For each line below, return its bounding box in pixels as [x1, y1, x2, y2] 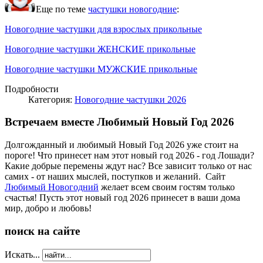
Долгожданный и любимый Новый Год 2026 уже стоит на [5, 140, 238, 150]
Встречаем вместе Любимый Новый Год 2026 [5, 116, 234, 129]
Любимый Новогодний [5, 182, 99, 193]
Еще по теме [36, 4, 88, 14]
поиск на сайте [5, 224, 80, 237]
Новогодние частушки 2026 [75, 94, 186, 104]
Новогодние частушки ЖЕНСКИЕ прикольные [5, 43, 195, 54]
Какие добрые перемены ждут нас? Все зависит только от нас [5, 161, 252, 171]
